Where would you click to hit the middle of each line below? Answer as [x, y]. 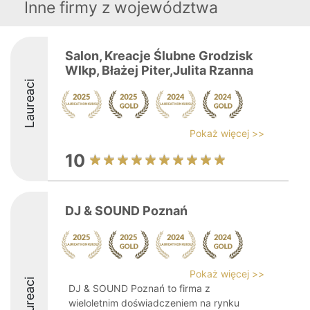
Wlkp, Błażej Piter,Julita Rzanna [159, 70]
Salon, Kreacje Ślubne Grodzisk [159, 56]
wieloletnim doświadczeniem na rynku [154, 303]
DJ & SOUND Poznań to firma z [139, 288]
